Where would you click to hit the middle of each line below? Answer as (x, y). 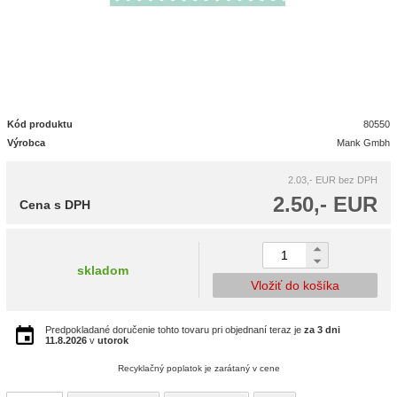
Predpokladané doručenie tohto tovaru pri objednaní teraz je (175, 330)
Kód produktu (40, 124)
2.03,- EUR (312, 180)
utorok (113, 340)
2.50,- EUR (325, 204)
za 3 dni (322, 330)
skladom (102, 270)
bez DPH (358, 180)
